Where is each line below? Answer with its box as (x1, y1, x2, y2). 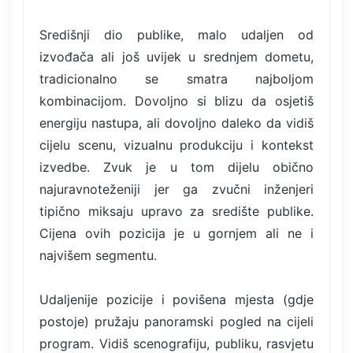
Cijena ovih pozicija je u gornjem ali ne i (39, 225, 314, 241)
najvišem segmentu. (39, 247, 157, 263)
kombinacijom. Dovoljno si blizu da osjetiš (39, 92, 314, 109)
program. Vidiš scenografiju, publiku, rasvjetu (39, 335, 314, 351)
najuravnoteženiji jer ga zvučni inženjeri (39, 180, 314, 197)
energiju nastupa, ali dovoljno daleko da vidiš (39, 114, 314, 131)
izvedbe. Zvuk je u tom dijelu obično (39, 158, 314, 175)
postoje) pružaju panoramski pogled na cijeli (39, 313, 314, 329)
